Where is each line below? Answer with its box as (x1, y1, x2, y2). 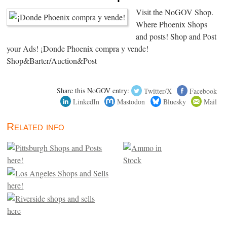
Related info (7, 121, 65, 133)
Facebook (189, 86, 217, 96)
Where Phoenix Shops (136, 19, 208, 30)
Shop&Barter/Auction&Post (7, 55, 97, 67)
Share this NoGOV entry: (57, 86, 130, 96)
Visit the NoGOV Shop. (136, 7, 214, 18)
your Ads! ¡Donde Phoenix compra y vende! (7, 43, 149, 55)
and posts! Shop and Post (136, 31, 217, 43)
